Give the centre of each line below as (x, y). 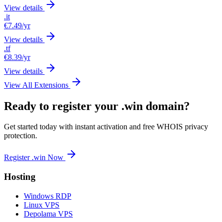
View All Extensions (37, 85)
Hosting (20, 177)
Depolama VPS (48, 214)
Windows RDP (48, 196)
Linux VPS (42, 205)
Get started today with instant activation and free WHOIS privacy (106, 127)
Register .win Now (35, 158)
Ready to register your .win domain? (97, 106)
